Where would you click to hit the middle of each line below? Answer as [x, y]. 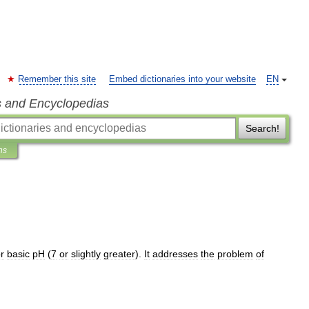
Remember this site [57, 79]
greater [119, 254]
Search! [262, 128]
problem [235, 254]
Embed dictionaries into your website [182, 79]
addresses [175, 254]
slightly [86, 254]
